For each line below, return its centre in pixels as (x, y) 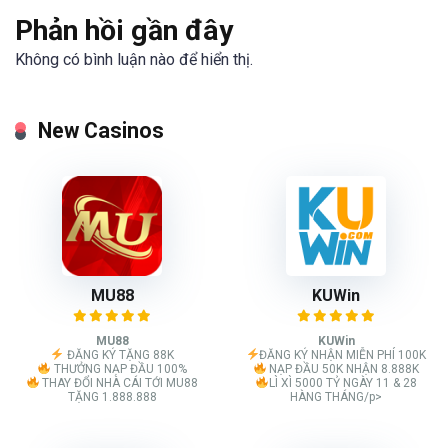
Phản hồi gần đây (124, 30)
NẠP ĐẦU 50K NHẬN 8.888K (343, 368)
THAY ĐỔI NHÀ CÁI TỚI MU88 (119, 382)
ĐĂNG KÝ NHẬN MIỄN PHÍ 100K (343, 354)
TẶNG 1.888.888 (112, 396)
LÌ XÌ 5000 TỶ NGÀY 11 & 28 (342, 382)
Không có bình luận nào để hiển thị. (134, 59)
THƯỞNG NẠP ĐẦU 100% (118, 368)
